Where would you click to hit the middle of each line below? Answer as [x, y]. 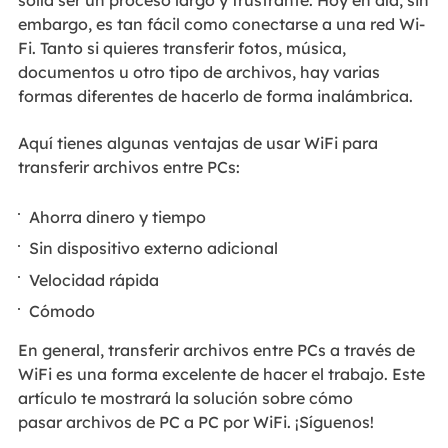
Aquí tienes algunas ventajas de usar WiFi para [197, 142]
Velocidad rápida [94, 279]
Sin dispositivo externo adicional [154, 248]
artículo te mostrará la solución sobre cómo [185, 398]
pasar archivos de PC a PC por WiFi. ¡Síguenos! [195, 422]
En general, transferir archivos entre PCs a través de [216, 350]
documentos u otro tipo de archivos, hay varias [198, 72]
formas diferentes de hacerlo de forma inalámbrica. [215, 96]
